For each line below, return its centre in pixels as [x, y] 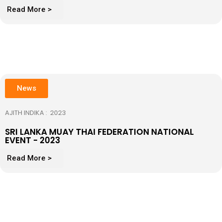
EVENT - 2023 [33, 140]
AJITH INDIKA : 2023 [35, 112]
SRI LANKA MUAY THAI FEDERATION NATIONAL [99, 132]
